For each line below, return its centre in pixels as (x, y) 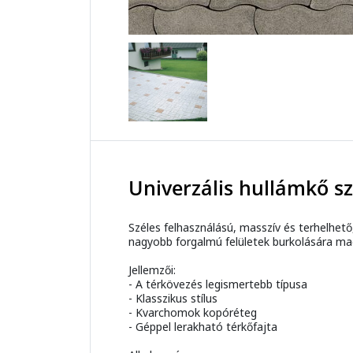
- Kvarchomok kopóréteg (193, 313)
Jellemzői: (152, 270)
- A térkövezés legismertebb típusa (218, 284)
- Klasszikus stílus (173, 299)
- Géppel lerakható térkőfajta (203, 327)
